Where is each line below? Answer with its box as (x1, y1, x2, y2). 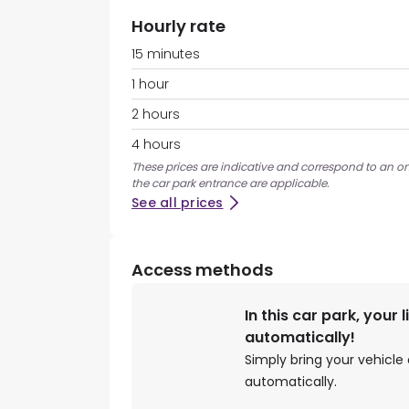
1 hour (131, 75, 169, 94)
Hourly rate (131, 15, 225, 38)
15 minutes (131, 45, 200, 64)
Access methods (131, 258, 273, 282)
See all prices (131, 194, 224, 213)
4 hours (131, 135, 181, 154)
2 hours (131, 105, 180, 124)
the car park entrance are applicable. (131, 175, 330, 192)
